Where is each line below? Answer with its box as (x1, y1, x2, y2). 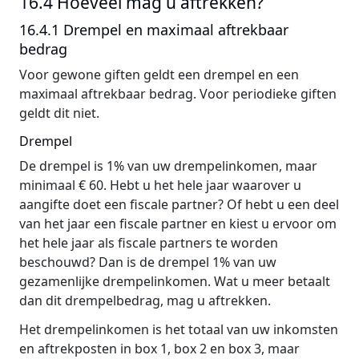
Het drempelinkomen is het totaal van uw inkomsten (19, 321, 338, 338)
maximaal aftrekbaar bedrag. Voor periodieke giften (19, 85, 337, 103)
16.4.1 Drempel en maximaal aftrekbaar (19, 20, 288, 39)
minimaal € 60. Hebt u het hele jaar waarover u (19, 176, 301, 194)
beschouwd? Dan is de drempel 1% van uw (19, 253, 276, 271)
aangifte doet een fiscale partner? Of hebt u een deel (19, 196, 339, 213)
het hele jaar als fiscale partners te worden (19, 234, 278, 252)
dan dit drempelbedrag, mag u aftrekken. (19, 292, 271, 309)
